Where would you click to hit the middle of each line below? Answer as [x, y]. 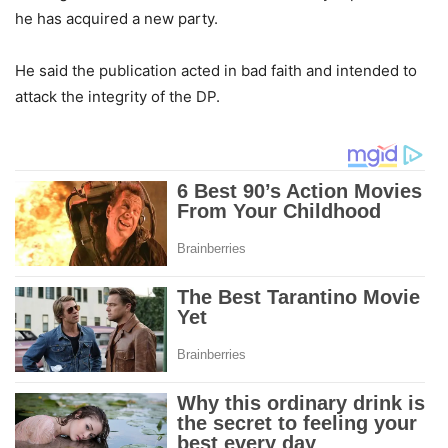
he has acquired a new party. [116, 18]
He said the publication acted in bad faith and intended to [216, 70]
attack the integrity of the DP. [117, 96]
